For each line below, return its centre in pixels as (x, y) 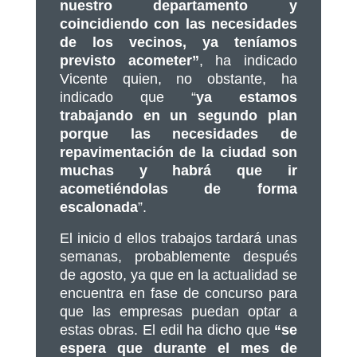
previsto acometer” (129, 60)
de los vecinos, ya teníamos (178, 42)
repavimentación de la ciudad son (178, 152)
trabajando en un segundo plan (178, 115)
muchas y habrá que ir (178, 170)
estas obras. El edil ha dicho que (167, 330)
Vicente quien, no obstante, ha (178, 78)
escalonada (98, 207)
